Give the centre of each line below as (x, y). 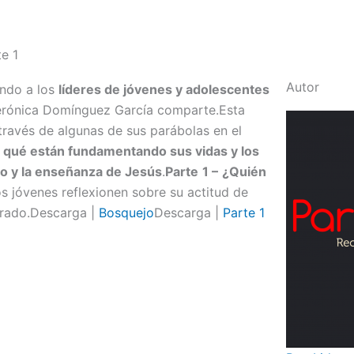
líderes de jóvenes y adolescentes (164, 89)
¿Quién (244, 171)
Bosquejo (126, 213)
